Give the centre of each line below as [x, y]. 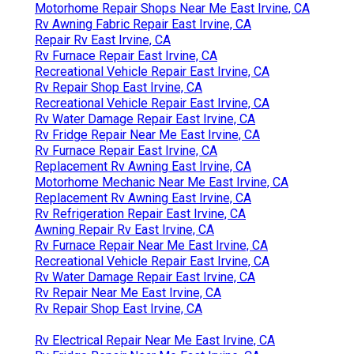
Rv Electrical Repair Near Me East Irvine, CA [155, 341]
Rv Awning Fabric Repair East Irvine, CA [143, 24]
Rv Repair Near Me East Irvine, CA [128, 293]
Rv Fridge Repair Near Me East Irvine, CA [147, 135]
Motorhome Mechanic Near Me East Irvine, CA [162, 183]
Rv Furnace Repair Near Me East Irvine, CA [151, 246]
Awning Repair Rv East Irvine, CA [124, 230]
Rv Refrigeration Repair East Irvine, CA [140, 214]
